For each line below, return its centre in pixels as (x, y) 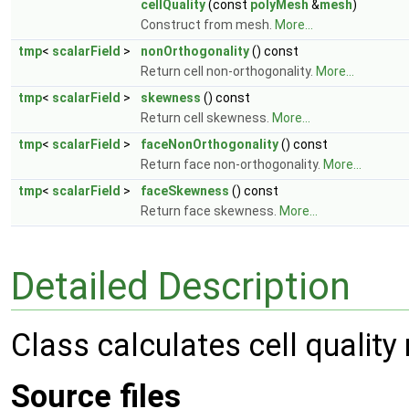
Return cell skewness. (206, 118)
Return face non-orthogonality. (232, 164)
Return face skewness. (210, 211)
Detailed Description (181, 286)
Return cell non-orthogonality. (228, 71)
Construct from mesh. (208, 25)
